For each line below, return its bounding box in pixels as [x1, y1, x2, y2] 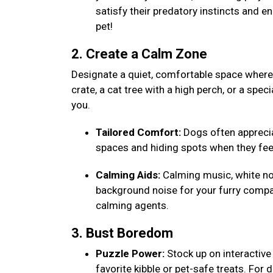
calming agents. [96, 199, 171, 211]
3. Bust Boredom [71, 225, 176, 241]
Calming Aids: [96, 169, 163, 181]
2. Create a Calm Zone [71, 46, 210, 62]
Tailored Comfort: [96, 126, 183, 138]
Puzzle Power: [96, 247, 165, 260]
